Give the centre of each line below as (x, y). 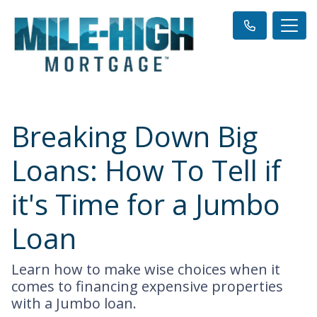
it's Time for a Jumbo (146, 204)
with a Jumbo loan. (74, 304)
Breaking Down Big (134, 137)
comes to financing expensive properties (147, 287)
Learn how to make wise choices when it (146, 270)
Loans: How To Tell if (146, 171)
